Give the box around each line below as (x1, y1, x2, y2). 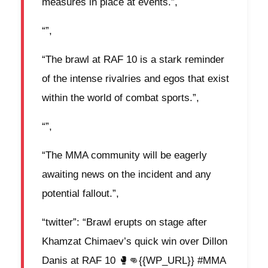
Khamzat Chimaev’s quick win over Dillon (42, 236, 227, 248)
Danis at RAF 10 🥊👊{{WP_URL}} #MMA (42, 255, 226, 267)
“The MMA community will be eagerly (42, 150, 207, 162)
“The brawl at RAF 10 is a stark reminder (42, 54, 224, 66)
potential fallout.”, (42, 188, 119, 200)
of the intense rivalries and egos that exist (42, 73, 229, 85)
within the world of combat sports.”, (42, 92, 199, 104)
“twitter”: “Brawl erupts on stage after (42, 217, 207, 229)
